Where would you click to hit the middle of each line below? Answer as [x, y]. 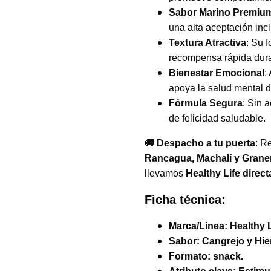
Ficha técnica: [185, 200]
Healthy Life [213, 173]
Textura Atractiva [207, 43]
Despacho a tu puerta [206, 143]
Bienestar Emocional [217, 73]
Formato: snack [205, 256]
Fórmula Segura [206, 103]
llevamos [165, 173]
